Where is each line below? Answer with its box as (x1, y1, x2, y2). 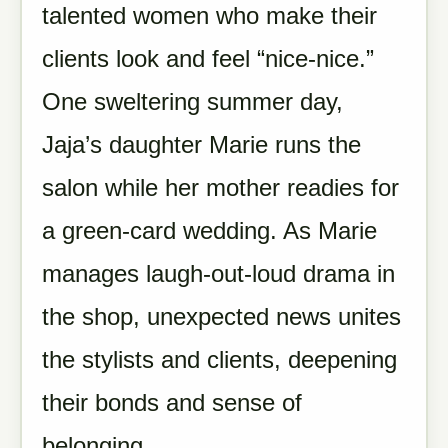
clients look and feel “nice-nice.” (42, 45, 374, 72)
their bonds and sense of (42, 389, 302, 416)
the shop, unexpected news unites (42, 303, 401, 330)
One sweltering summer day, (42, 88, 343, 115)
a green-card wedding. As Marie (42, 217, 377, 244)
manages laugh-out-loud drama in (42, 260, 395, 287)
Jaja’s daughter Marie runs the (42, 131, 361, 158)
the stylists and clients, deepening (42, 346, 397, 373)
